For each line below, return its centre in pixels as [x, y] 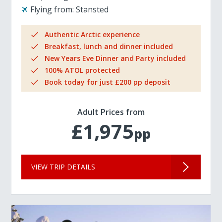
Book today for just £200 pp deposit [108, 82]
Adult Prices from [111, 112]
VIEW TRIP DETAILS [63, 167]
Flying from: [52, 9]
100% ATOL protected [83, 70]
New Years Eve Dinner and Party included [115, 58]
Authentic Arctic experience [92, 34]
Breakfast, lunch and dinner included [109, 46]
